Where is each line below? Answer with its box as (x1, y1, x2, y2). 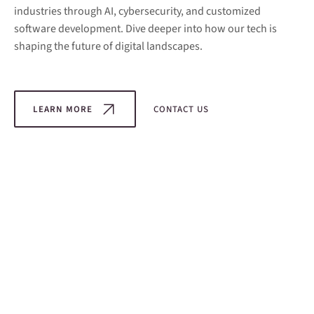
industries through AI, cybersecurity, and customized (14, 4, 261, 19)
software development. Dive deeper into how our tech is (14, 21, 277, 36)
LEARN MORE (33, 102, 93, 116)
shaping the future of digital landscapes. (14, 39, 203, 54)
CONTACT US (153, 102, 209, 116)
